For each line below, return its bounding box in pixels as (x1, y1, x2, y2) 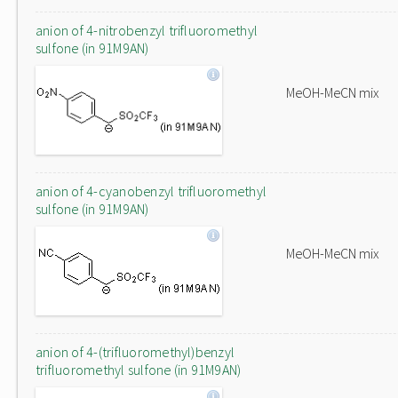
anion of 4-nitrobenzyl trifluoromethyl (36, 21, 259, 39)
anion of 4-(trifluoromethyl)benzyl (36, 343, 235, 361)
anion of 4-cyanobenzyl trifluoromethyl (36, 182, 267, 200)
